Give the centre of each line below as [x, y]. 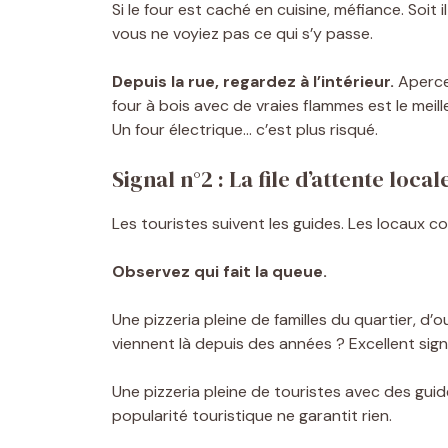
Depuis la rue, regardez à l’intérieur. [253, 81]
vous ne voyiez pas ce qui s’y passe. [242, 33]
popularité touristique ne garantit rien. [252, 415]
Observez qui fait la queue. [219, 271]
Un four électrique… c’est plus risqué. [245, 129]
